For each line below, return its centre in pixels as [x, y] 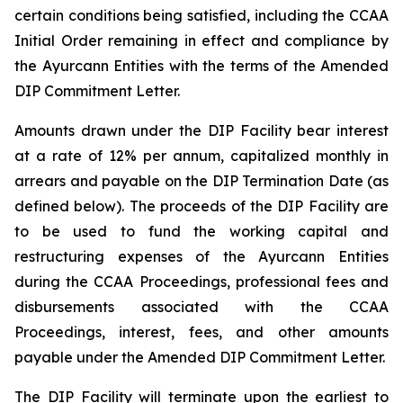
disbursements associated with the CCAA [201, 307]
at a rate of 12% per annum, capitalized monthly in [201, 156]
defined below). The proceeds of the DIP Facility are [201, 206]
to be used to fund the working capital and [201, 231]
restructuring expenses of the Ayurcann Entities [201, 256]
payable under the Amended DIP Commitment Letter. [200, 357]
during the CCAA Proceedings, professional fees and [201, 282]
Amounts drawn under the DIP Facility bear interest [201, 130]
